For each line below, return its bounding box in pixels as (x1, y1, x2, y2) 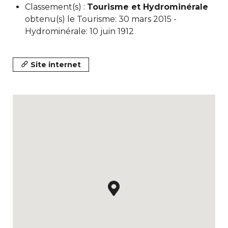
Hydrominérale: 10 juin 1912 (25, 26, 134, 36)
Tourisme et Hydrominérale (87, 2, 208, 12)
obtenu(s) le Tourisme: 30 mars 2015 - (25, 14, 177, 24)
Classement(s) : (25, 2, 87, 12)
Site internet (31, 60, 81, 69)
